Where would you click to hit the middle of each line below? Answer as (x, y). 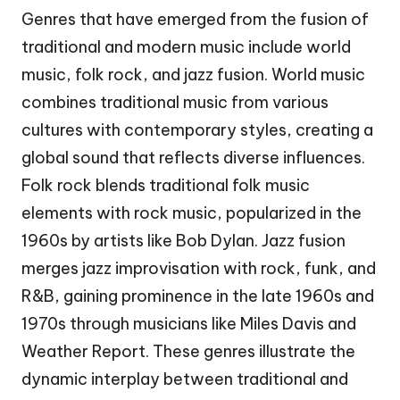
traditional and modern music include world (186, 46)
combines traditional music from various (175, 102)
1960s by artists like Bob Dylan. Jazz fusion (183, 240)
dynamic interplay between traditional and (185, 379)
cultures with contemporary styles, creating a (197, 129)
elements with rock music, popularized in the (192, 212)
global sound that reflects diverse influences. (193, 157)
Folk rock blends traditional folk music (166, 185)
